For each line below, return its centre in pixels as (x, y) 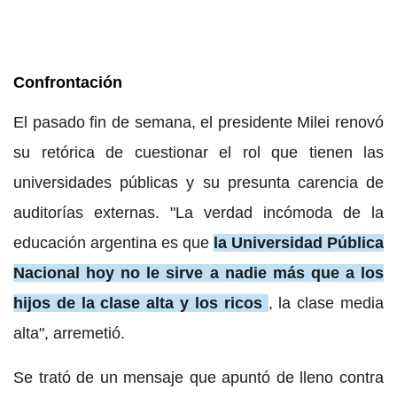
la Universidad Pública (299, 242)
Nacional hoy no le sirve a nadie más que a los (198, 272)
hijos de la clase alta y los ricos (138, 303)
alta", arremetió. (71, 333)
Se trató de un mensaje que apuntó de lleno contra (198, 377)
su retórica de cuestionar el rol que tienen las (198, 152)
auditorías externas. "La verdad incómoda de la (198, 212)
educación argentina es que (113, 242)
